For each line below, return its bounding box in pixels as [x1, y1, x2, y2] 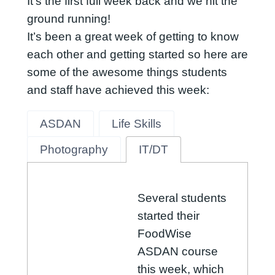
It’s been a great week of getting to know [26, 29, 239, 43]
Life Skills [111, 117, 161, 130]
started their [137, 209, 200, 222]
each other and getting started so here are [26, 47, 248, 61]
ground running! [26, 12, 110, 25]
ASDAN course [137, 244, 219, 258]
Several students [137, 191, 227, 204]
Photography [39, 142, 108, 156]
